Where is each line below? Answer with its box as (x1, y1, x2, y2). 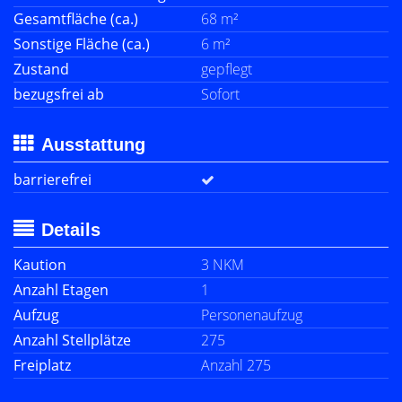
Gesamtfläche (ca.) (13, 9, 138, 29)
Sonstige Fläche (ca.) (13, 34, 150, 54)
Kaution (13, 255, 66, 275)
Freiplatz (13, 355, 71, 375)
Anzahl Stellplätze (13, 330, 131, 350)
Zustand (13, 59, 69, 79)
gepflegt (201, 59, 252, 79)
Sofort (201, 84, 240, 104)
